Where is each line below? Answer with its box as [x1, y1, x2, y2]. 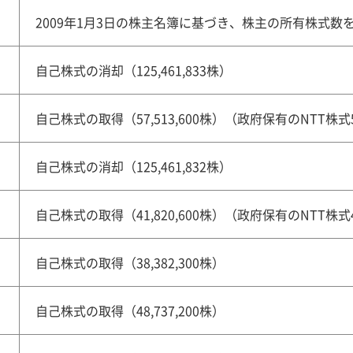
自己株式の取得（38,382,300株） [35, 253, 225, 272]
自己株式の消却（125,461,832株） [35, 157, 232, 176]
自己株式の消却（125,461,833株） [35, 61, 232, 80]
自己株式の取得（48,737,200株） [35, 301, 225, 320]
